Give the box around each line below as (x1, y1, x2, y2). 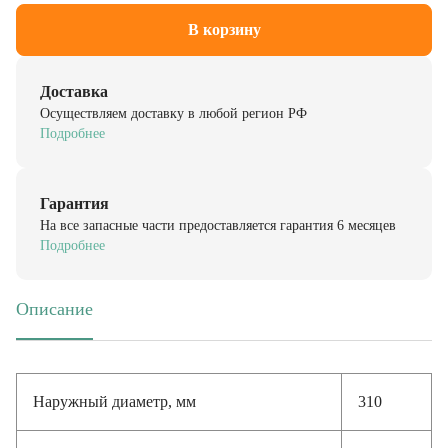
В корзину (187, 11, 261, 28)
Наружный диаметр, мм (33, 383, 196, 400)
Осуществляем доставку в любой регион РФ (40, 96, 307, 111)
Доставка (40, 73, 108, 90)
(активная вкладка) (16, 315, 164, 335)
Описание (16, 289, 93, 309)
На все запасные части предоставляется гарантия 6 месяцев (40, 208, 396, 223)
